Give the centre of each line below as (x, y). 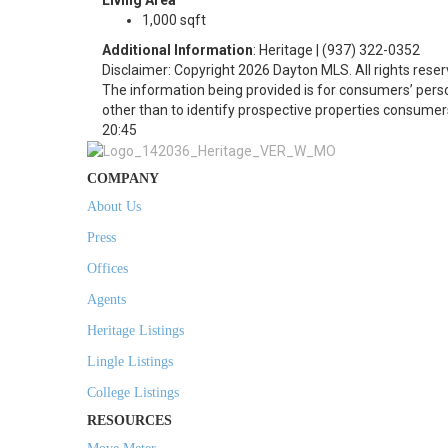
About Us (114, 207)
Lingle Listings (130, 362)
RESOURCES (129, 421)
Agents (106, 300)
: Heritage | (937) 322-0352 (336, 50)
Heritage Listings (135, 331)
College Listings (133, 393)
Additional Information (177, 50)
